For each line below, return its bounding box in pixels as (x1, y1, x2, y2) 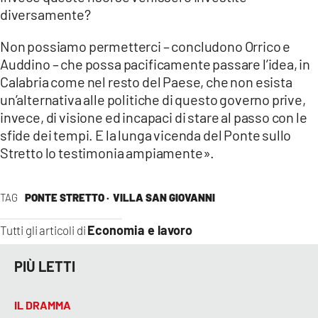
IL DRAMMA (14, 297, 71, 312)
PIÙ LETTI (14, 258, 75, 275)
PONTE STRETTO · (24, 190, 109, 204)
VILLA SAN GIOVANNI (112, 190, 215, 204)
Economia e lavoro (87, 221, 193, 238)
